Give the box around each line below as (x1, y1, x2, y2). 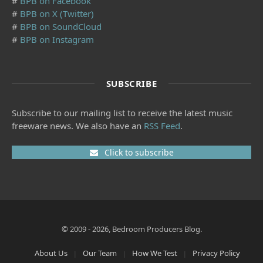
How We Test (132, 248, 177, 259)
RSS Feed (144, 120, 180, 132)
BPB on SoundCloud (20, 21, 102, 33)
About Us (35, 248, 68, 259)
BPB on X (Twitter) (20, 8, 94, 20)
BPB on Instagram (20, 33, 94, 46)
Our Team (83, 248, 117, 259)
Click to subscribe (102, 146, 174, 158)
